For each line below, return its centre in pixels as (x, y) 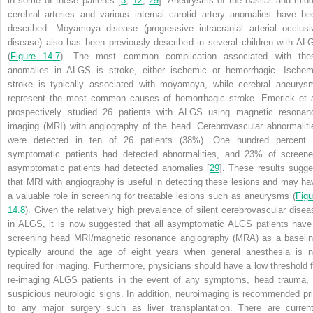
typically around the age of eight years (96, 252)
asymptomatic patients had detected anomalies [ (109, 168)
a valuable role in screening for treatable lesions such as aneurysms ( (152, 196)
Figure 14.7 (36, 57)
